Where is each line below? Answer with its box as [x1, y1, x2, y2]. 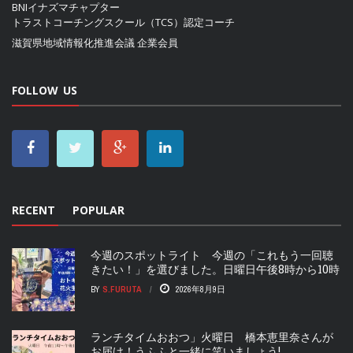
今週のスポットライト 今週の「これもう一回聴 [91, 247, 333, 263]
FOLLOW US [12, 83, 77, 98]
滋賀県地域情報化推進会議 [12, 35, 135, 50]
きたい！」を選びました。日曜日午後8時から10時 [91, 262, 340, 277]
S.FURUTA [102, 284, 142, 295]
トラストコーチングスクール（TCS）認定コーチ [12, 15, 235, 30]
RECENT [12, 203, 55, 218]
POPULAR [72, 203, 124, 218]
